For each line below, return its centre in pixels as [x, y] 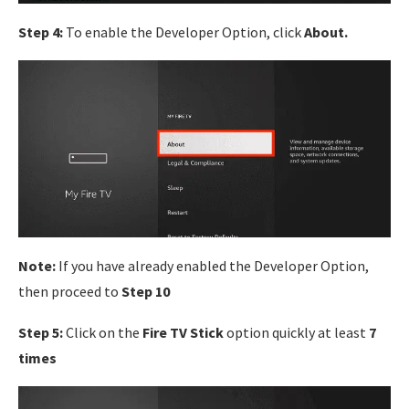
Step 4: [41, 31]
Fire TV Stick [183, 333]
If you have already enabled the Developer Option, [212, 266]
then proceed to [68, 292]
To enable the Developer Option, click [184, 31]
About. [326, 31]
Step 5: [41, 333]
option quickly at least [296, 333]
